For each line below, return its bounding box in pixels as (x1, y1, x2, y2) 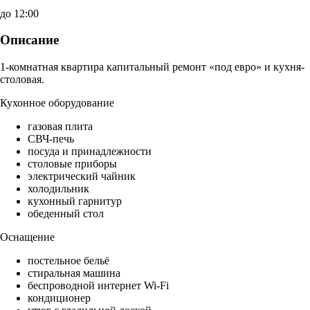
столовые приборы (28, 158, 117, 170)
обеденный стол (28, 208, 104, 220)
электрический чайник (28, 170, 136, 183)
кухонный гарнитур (28, 195, 122, 208)
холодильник (28, 183, 89, 195)
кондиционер (28, 292, 91, 304)
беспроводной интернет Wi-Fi (28, 280, 169, 292)
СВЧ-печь (28, 133, 74, 145)
